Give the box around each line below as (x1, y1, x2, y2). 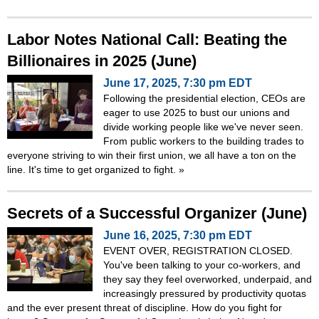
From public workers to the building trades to (103, 135, 304, 147)
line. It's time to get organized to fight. (7, 163, 179, 175)
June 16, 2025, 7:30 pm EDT (103, 229, 252, 241)
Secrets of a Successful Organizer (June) (7, 204, 307, 222)
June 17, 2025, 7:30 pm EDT (103, 76, 252, 89)
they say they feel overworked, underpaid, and (103, 273, 312, 285)
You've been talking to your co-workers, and (103, 258, 300, 271)
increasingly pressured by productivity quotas (103, 287, 306, 299)
